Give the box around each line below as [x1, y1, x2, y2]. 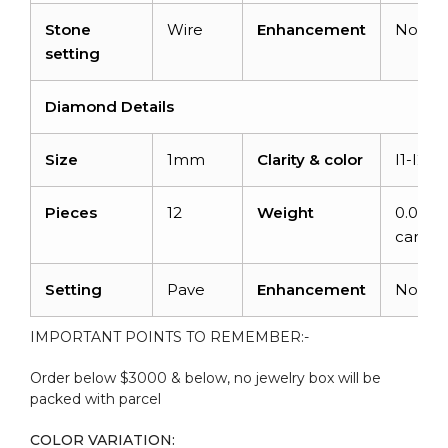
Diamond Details [45, 96, 174, 116]
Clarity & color [257, 149, 363, 169]
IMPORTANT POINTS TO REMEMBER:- [30, 327, 309, 346]
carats [395, 226, 440, 246]
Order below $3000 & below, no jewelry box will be [30, 368, 381, 387]
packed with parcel [30, 389, 161, 408]
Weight [257, 202, 314, 222]
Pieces [45, 202, 97, 222]
